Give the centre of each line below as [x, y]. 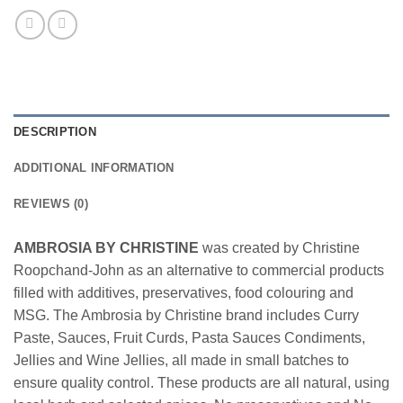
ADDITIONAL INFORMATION [94, 168]
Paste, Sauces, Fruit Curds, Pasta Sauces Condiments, [189, 338]
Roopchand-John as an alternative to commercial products [199, 271]
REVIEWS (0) [51, 204]
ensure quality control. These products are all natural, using [201, 383]
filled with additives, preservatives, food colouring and [184, 293]
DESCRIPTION [55, 132]
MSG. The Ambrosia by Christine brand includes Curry [186, 316]
